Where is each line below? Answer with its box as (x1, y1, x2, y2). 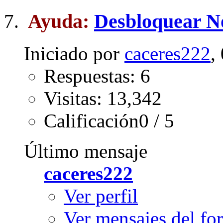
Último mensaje (24, 140, 147, 162)
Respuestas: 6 (44, 65, 150, 87)
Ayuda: (28, 10, 94, 33)
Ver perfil (64, 185, 138, 207)
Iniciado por (24, 42, 124, 64)
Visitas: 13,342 (44, 87, 162, 109)
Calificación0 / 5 (44, 110, 174, 131)
